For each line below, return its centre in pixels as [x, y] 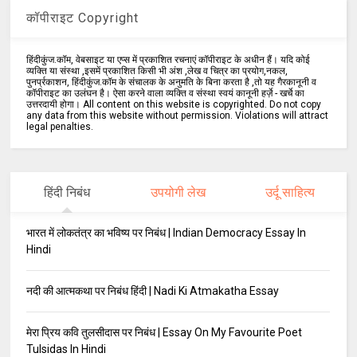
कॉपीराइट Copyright [83, 18]
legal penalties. [60, 127]
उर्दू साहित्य [290, 193]
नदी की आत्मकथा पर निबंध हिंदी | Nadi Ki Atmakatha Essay [153, 291]
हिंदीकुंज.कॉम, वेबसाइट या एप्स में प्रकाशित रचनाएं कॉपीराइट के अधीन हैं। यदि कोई [169, 60]
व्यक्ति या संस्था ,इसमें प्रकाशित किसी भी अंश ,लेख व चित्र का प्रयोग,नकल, [157, 71]
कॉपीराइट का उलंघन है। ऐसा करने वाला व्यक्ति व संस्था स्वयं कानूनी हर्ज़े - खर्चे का [166, 94]
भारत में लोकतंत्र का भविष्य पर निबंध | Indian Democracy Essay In [167, 233]
